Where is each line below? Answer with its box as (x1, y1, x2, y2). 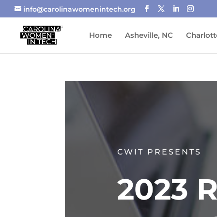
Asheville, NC (125, 31, 173, 40)
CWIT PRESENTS (117, 147, 201, 156)
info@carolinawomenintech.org (23, 4, 136, 14)
